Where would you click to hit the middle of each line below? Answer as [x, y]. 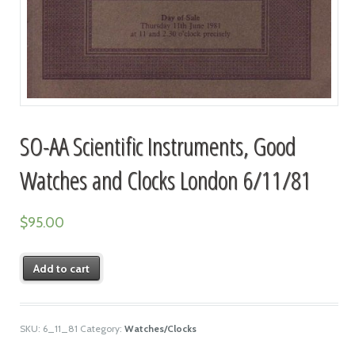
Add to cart [62, 268]
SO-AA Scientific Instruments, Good [157, 145]
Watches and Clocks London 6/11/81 [165, 179]
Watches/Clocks [160, 329]
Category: [102, 329]
